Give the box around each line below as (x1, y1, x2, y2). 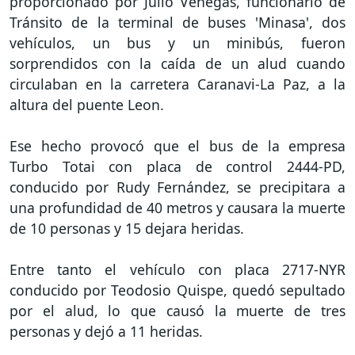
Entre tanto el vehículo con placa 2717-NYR (10, 260, 345, 280)
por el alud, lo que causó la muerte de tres (10, 301, 345, 321)
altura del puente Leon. (10, 95, 164, 115)
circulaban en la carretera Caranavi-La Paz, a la (10, 74, 345, 94)
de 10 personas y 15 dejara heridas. (10, 219, 244, 239)
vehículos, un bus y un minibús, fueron (10, 33, 345, 53)
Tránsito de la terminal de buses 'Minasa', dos (10, 13, 345, 32)
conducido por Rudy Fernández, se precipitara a (10, 177, 345, 197)
